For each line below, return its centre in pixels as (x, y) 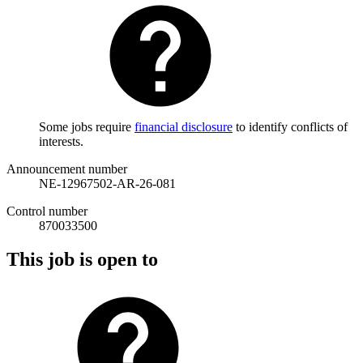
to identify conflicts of (290, 126)
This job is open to (82, 260)
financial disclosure (184, 126)
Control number (47, 211)
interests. (61, 141)
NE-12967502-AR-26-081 (107, 183)
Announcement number (67, 169)
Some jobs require (87, 126)
